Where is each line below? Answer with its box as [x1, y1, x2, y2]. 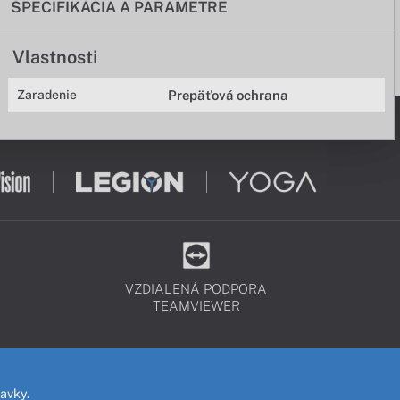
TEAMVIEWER [152, 298, 240, 313]
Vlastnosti [12, 46, 98, 68]
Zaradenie [17, 87, 78, 102]
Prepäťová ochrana [168, 87, 289, 103]
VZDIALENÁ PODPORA [125, 281, 268, 296]
